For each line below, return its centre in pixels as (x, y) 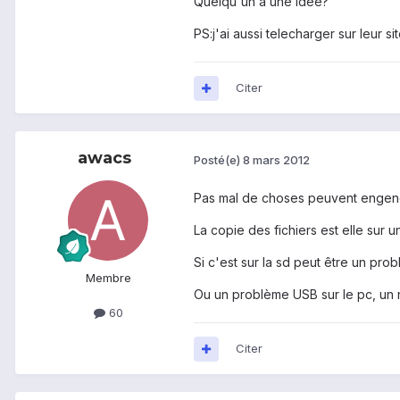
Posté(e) (218, 159)
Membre (108, 278)
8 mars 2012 (276, 159)
